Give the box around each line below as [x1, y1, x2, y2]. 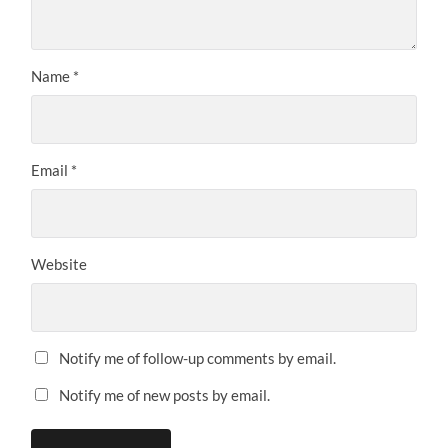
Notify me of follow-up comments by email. [59, 349, 337, 368]
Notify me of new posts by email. [59, 386, 271, 405]
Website [31, 255, 88, 274]
